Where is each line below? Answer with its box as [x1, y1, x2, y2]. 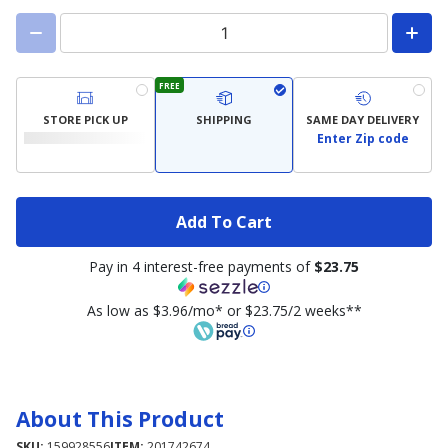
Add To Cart [176, 210, 272, 233]
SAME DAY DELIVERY [306, 111, 420, 127]
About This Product [16, 405, 224, 433]
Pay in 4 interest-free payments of [89, 257, 314, 276]
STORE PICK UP [42, 111, 128, 127]
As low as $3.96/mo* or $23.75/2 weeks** [86, 301, 362, 320]
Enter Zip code [316, 130, 409, 147]
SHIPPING [196, 111, 252, 127]
